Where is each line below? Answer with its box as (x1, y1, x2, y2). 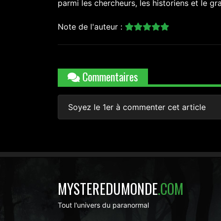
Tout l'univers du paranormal (58, 201, 149, 210)
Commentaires (80, 69, 138, 85)
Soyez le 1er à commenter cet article (68, 102, 206, 112)
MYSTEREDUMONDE (58, 179, 158, 199)
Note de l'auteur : (58, 22, 125, 32)
